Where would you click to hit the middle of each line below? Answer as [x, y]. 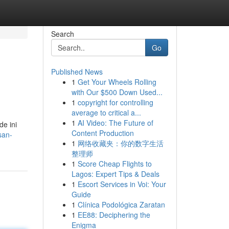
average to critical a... [106, 112]
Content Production [102, 133]
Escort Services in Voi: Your [122, 184]
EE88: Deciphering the [114, 215]
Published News [77, 72]
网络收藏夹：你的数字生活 [120, 143]
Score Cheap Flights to [114, 164]
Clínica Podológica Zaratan [121, 204]
